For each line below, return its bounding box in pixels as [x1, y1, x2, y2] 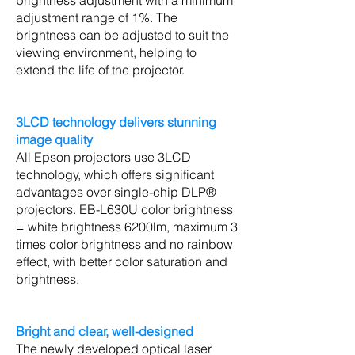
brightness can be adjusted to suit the [16, 27, 229, 43]
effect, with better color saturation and [16, 254, 227, 269]
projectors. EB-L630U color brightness [16, 201, 233, 217]
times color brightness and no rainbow [16, 236, 233, 252]
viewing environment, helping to [16, 44, 197, 60]
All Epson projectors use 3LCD [16, 149, 191, 165]
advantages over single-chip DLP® [16, 184, 216, 200]
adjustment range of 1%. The [16, 10, 177, 25]
